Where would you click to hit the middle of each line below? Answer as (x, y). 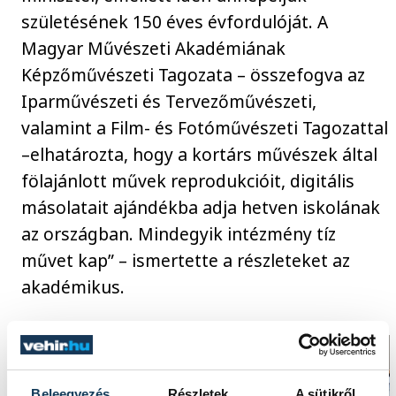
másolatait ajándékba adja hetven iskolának (201, 208)
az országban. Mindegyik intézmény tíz (179, 234)
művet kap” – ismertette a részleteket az (186, 261)
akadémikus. (73, 287)
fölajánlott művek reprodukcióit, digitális (188, 181)
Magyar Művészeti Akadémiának (154, 49)
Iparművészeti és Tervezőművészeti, (169, 102)
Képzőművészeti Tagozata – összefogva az (194, 75)
